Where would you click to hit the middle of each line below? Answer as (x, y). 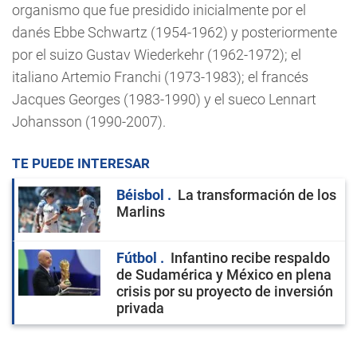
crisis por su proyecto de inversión (225, 291)
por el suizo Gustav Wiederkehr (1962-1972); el (157, 55)
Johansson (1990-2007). (89, 122)
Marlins (141, 212)
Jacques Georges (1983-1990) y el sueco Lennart (164, 99)
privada (140, 308)
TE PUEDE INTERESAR (81, 163)
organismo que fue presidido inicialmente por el (159, 10)
